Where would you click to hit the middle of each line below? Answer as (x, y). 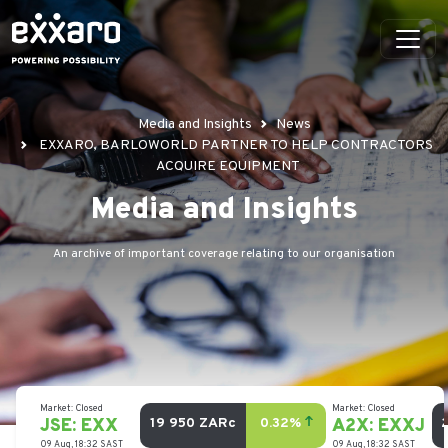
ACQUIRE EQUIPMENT (228, 166)
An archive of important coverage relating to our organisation (224, 254)
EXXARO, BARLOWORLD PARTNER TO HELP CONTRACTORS (236, 145)
